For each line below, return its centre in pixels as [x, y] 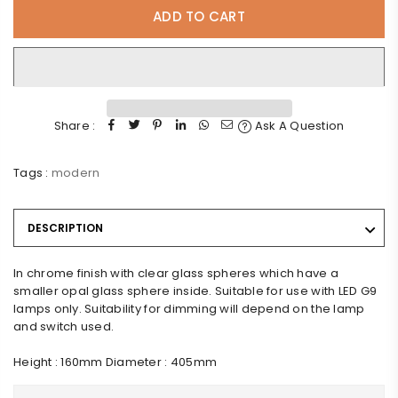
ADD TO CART [199, 17]
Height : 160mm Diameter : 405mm [115, 362]
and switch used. [64, 326]
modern [76, 172]
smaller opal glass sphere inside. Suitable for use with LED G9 [195, 291]
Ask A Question [298, 125]
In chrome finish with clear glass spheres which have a [176, 273]
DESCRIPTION [65, 227]
